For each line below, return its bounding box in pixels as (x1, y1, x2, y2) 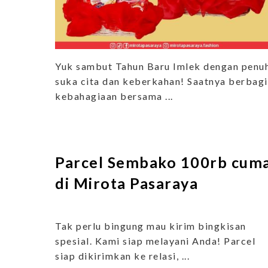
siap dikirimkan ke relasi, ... (55, 249, 190, 261)
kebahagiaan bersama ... (55, 90, 173, 102)
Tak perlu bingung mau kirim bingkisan (55, 220, 246, 232)
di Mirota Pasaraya (55, 173, 198, 192)
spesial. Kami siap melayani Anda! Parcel (55, 234, 255, 246)
